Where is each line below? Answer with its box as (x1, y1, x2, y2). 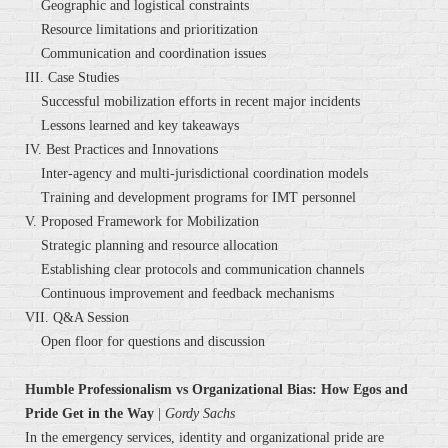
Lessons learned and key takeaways (25, 118, 239, 134)
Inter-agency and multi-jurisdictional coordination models (25, 166, 368, 182)
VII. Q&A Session (25, 310, 129, 326)
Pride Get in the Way (25, 406, 154, 422)
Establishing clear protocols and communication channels (25, 262, 364, 278)
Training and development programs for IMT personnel (25, 190, 356, 206)
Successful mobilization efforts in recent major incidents (25, 94, 364, 110)
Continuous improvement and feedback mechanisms (25, 286, 334, 302)
